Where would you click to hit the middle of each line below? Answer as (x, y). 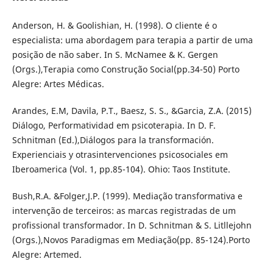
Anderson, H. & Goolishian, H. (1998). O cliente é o (114, 26)
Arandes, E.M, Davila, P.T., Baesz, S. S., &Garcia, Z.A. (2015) (132, 111)
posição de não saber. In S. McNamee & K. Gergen (115, 55)
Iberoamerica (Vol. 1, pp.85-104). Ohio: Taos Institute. (121, 169)
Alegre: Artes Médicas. (58, 84)
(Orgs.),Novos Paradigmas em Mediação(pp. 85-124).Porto (131, 240)
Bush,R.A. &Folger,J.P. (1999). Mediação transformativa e (127, 196)
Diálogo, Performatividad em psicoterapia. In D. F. (114, 126)
